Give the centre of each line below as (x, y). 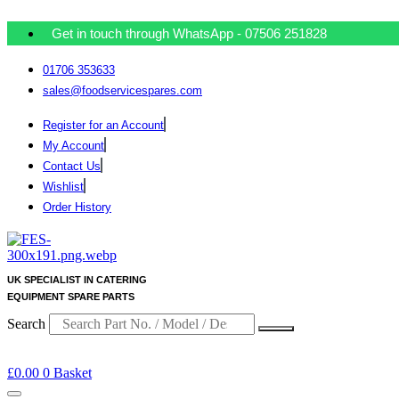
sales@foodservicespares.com (122, 90)
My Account (73, 146)
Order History (77, 207)
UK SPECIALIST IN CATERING (77, 280)
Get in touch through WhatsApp (144, 33)
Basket (73, 373)
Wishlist (63, 187)
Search (26, 324)
